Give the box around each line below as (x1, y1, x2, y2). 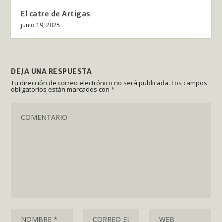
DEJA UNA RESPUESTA (11, 67, 92, 76)
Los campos (171, 78, 208, 88)
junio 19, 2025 (21, 21, 60, 30)
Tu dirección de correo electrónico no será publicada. (11, 78, 170, 88)
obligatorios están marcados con (11, 85, 111, 94)
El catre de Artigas (21, 9, 91, 19)
